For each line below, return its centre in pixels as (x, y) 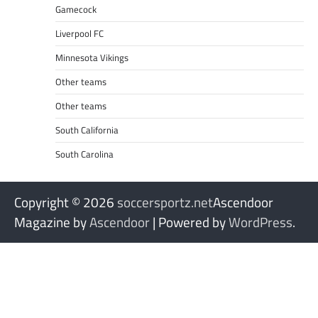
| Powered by (189, 221)
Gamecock (76, 9)
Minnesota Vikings (92, 57)
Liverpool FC (79, 33)
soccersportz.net (165, 202)
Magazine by (52, 221)
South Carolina (84, 154)
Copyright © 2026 (66, 202)
